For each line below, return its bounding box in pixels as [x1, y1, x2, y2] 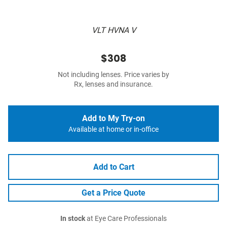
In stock [60, 214, 85, 223]
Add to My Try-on [82, 113, 145, 124]
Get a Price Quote [82, 188, 145, 198]
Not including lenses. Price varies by [58, 70, 169, 80]
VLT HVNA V [91, 25, 136, 35]
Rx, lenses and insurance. [74, 80, 153, 89]
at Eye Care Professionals [85, 214, 167, 223]
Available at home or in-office [68, 125, 159, 134]
